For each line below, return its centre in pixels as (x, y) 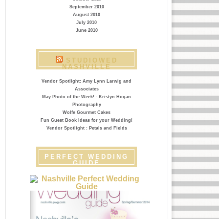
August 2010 (87, 15)
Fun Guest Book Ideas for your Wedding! (87, 120)
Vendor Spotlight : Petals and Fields (87, 128)
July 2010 (87, 22)
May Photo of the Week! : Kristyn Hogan (87, 97)
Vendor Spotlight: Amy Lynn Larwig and (87, 81)
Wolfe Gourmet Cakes (87, 112)
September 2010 (87, 7)
